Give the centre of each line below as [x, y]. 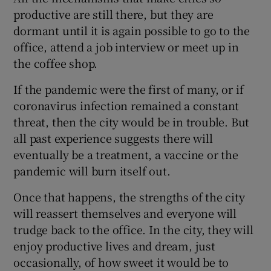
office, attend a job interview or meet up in [126, 47]
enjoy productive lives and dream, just [114, 246]
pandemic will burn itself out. [92, 171]
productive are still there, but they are [113, 14]
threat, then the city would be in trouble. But [132, 122]
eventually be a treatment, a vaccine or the [126, 155]
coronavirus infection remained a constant [126, 106]
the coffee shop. [56, 63]
